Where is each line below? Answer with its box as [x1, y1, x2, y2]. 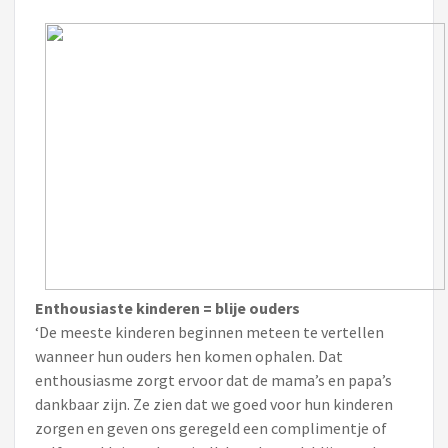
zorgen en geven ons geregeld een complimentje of [35, 418, 387, 438]
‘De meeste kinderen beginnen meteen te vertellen [35, 322, 384, 342]
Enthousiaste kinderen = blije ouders [35, 298, 300, 318]
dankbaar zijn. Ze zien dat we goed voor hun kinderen [35, 394, 393, 414]
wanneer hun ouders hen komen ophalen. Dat [35, 346, 343, 366]
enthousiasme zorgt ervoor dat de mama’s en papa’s [35, 370, 392, 390]
